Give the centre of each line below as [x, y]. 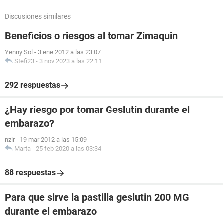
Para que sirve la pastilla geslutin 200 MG [97, 197]
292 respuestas [33, 85]
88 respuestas [30, 172]
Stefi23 [24, 61]
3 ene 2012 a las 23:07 [69, 52]
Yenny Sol [19, 52]
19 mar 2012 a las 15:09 [53, 140]
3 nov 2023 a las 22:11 [70, 61]
